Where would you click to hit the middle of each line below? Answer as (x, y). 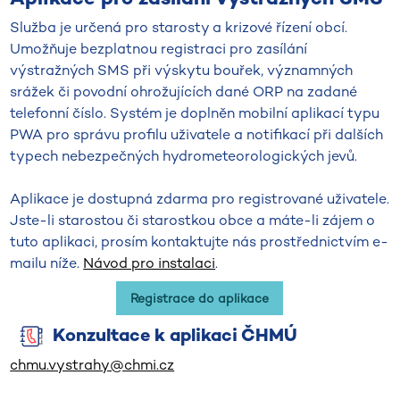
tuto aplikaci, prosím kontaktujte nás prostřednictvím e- (200, 242)
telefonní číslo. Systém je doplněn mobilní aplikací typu (195, 113)
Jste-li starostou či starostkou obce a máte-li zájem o (193, 220)
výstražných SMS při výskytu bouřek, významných (182, 70)
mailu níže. (47, 263)
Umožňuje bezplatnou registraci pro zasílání (159, 49)
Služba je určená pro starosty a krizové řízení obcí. (179, 27)
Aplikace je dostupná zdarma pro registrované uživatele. (200, 199)
